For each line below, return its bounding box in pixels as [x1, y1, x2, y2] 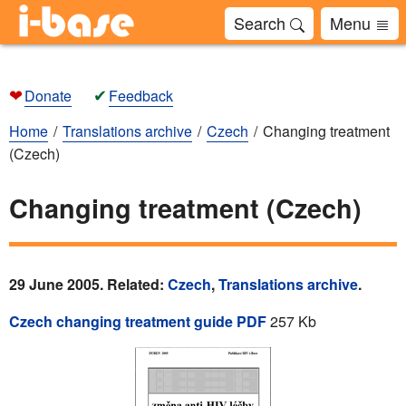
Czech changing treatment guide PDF [9, 310, 266, 332]
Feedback [109, 85, 173, 106]
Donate [24, 85, 72, 106]
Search [234, 11, 290, 34]
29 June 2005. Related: [9, 273, 168, 295]
